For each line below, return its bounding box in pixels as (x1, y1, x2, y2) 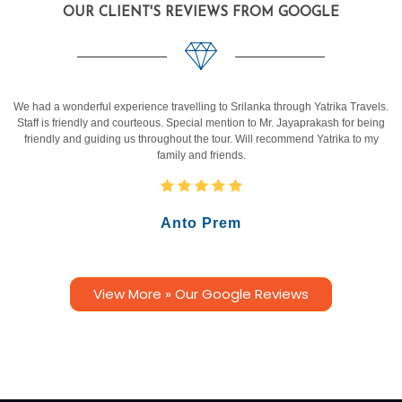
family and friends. (156, 148, 246, 162)
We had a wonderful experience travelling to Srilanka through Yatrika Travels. (13, 100, 389, 113)
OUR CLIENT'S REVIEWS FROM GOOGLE (63, 5, 339, 20)
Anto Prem (161, 214, 241, 231)
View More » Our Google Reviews (93, 284, 309, 303)
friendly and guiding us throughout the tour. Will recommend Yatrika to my (23, 132, 379, 145)
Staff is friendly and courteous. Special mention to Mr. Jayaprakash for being (17, 116, 385, 129)
